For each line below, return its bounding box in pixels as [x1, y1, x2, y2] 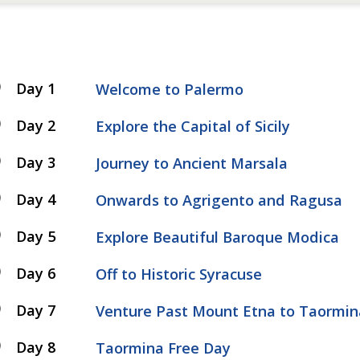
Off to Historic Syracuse [96, 264, 263, 284]
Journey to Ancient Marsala [96, 153, 288, 173]
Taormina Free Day [96, 337, 231, 358]
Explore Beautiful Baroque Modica [96, 227, 340, 247]
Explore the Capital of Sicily [96, 116, 291, 136]
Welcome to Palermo [96, 79, 244, 99]
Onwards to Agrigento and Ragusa [96, 190, 343, 210]
